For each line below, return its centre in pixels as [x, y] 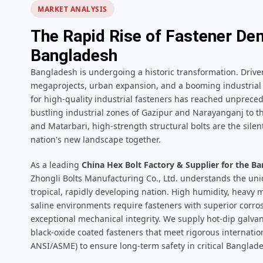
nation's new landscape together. [96, 140]
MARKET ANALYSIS [73, 9]
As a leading [56, 165]
